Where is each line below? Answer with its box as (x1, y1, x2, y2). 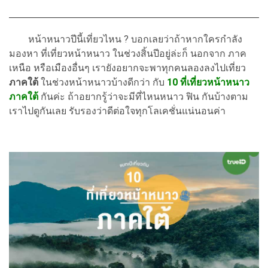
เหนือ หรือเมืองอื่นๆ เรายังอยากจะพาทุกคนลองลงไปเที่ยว (9, 62, 246, 74)
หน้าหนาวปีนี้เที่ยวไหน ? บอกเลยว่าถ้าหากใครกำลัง (9, 33, 242, 45)
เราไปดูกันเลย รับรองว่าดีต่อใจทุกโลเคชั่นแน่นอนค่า (9, 105, 226, 117)
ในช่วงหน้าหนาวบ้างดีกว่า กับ (38, 76, 165, 88)
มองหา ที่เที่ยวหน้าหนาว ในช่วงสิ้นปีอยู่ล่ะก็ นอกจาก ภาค (9, 47, 246, 59)
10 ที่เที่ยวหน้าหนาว (167, 76, 249, 88)
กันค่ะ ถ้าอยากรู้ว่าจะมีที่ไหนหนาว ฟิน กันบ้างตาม (38, 90, 248, 102)
